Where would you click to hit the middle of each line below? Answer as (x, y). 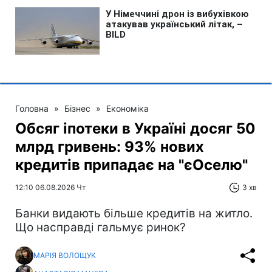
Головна (32, 108)
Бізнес (77, 108)
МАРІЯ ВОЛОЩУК (65, 256)
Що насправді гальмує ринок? (100, 227)
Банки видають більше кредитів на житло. (134, 213)
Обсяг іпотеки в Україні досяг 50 (135, 128)
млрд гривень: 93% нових (110, 146)
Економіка (127, 108)
